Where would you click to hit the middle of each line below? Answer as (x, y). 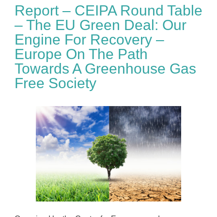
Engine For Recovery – (89, 39)
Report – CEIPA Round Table (108, 10)
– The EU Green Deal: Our (101, 25)
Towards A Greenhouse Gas (105, 69)
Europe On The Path (81, 54)
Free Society (55, 83)
